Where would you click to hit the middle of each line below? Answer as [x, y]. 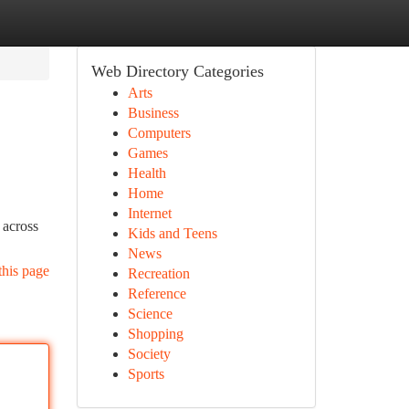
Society [149, 354]
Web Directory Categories [177, 71]
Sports [146, 374]
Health [147, 173]
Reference [157, 294]
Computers [159, 133]
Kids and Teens [172, 233]
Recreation [158, 273]
